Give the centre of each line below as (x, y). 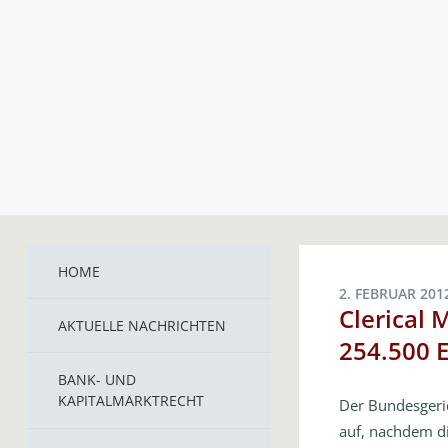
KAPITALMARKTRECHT (131, 400)
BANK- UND (97, 379)
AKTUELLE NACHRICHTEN (142, 325)
